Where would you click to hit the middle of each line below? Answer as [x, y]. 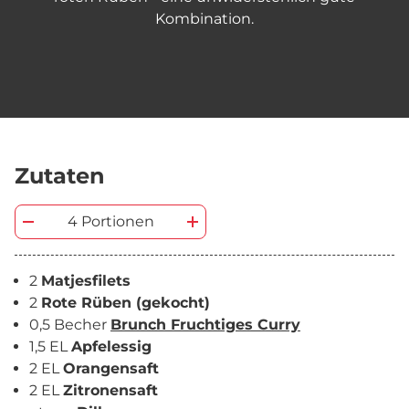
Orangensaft [111, 368]
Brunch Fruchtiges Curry [205, 325]
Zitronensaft [110, 390]
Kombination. [204, 19]
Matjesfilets [86, 281]
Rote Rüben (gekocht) [126, 303]
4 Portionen [110, 221]
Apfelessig [111, 346]
